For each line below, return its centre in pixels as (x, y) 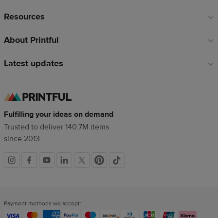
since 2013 (22, 139)
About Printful (31, 40)
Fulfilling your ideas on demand (59, 115)
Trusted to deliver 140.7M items (56, 127)
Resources (24, 17)
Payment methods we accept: (43, 204)
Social (28, 164)
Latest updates (33, 64)
